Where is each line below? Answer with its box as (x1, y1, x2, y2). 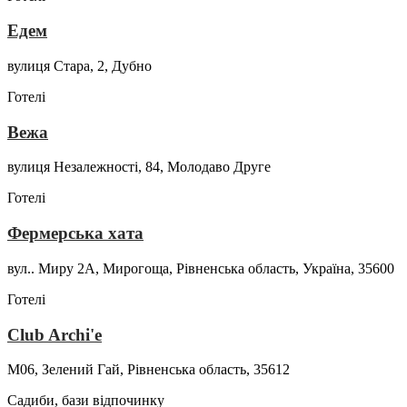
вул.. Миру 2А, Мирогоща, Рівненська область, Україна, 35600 (7, 260, 394, 276)
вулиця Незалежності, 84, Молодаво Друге (7, 159, 271, 175)
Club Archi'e (7, 324, 102, 344)
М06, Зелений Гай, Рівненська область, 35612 (7, 362, 290, 378)
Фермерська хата (7, 223, 144, 243)
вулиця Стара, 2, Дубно (7, 57, 152, 74)
